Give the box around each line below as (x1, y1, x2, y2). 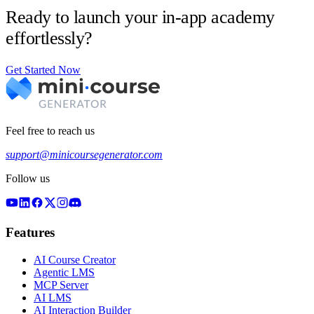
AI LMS (34, 291, 71, 303)
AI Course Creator (34, 253, 116, 266)
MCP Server (34, 278, 88, 291)
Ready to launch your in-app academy (6, 6, 275, 27)
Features (6, 224, 55, 240)
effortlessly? (6, 27, 93, 48)
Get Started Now (6, 64, 81, 76)
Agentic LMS (34, 266, 95, 278)
